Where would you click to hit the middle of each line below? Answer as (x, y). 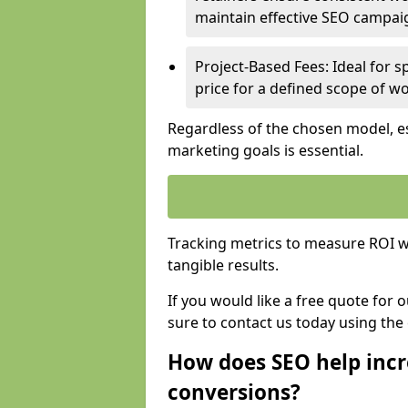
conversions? (234, 392)
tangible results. (223, 265)
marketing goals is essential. (265, 150)
